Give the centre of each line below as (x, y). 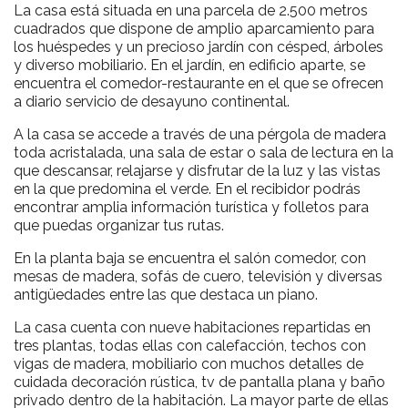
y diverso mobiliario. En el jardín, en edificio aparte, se (189, 65)
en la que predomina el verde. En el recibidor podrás (187, 189)
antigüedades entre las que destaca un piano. (166, 294)
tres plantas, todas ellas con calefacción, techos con (190, 345)
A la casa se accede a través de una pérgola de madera (200, 134)
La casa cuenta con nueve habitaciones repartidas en (192, 327)
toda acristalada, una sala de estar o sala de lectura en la (204, 152)
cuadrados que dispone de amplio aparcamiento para (194, 28)
